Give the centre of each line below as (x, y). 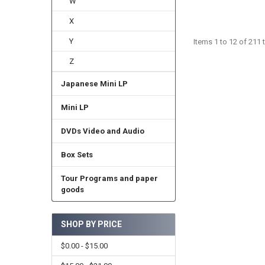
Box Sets (77, 154)
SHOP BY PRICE (91, 224)
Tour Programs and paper (109, 178)
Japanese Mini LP (94, 83)
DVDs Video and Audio (102, 131)
